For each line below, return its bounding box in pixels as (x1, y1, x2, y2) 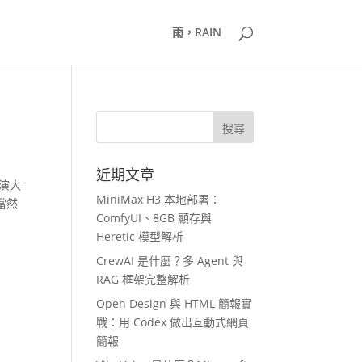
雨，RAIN (171, 24, 221, 40)
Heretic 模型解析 (96, 229, 184, 244)
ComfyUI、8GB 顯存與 (96, 210, 213, 225)
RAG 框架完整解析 (96, 271, 191, 287)
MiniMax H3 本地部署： (96, 192, 221, 207)
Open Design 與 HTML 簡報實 (96, 296, 253, 311)
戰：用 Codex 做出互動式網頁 (96, 314, 250, 330)
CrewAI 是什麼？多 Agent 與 (96, 253, 244, 268)
